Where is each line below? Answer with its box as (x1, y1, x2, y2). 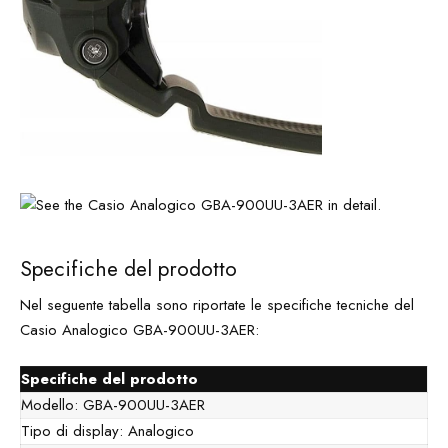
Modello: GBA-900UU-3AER (21, 393, 205, 416)
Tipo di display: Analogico (21, 419, 194, 442)
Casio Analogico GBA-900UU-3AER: (20, 319, 259, 341)
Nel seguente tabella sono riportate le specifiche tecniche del (20, 294, 414, 316)
